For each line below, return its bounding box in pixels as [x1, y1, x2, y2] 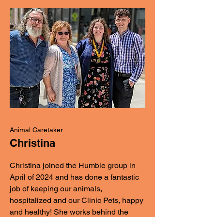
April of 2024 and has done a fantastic [10, 172, 139, 182]
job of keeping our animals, [10, 184, 102, 193]
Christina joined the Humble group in [10, 161, 136, 170]
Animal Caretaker [10, 126, 63, 134]
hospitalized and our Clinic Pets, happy [10, 196, 143, 205]
